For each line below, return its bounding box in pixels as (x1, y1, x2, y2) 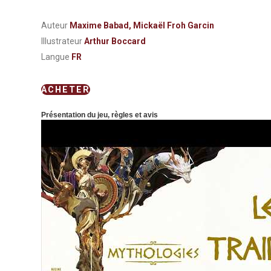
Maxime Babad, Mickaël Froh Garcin (70, 21, 214, 31)
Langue (41, 52, 71, 62)
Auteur (41, 21, 70, 31)
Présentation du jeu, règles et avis (41, 111, 158, 120)
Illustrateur (41, 36, 84, 47)
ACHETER (41, 84, 90, 96)
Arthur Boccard (84, 36, 146, 47)
